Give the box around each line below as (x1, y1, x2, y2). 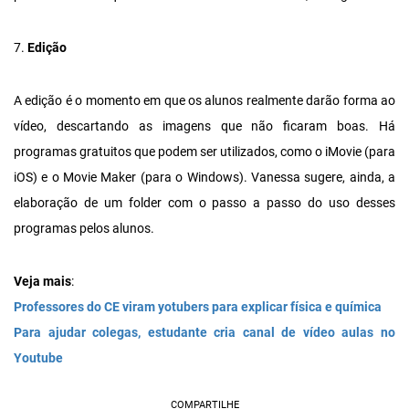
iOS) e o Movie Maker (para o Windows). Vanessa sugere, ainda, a (14, 170, 395, 185)
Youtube (14, 351, 63, 366)
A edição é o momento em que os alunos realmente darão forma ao (14, 93, 395, 109)
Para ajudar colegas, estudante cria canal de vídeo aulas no (14, 325, 395, 341)
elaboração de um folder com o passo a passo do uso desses (14, 195, 395, 211)
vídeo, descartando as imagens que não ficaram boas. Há (14, 119, 395, 134)
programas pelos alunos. (14, 221, 154, 236)
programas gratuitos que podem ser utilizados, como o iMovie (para (14, 144, 395, 160)
